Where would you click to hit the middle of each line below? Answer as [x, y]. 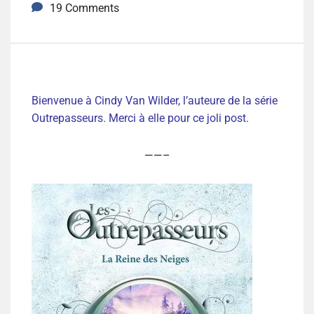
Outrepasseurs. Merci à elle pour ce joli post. [140, 118]
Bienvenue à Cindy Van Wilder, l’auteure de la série [155, 101]
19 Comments [84, 8]
